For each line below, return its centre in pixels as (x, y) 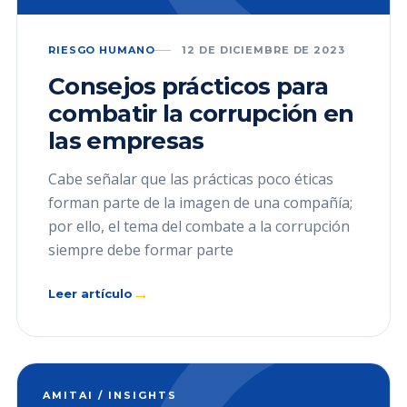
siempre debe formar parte (141, 250)
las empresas (126, 141)
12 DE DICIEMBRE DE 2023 (263, 50)
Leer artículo (90, 293)
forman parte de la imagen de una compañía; (200, 203)
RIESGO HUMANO (102, 50)
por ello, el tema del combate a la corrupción (199, 226)
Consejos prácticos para (188, 86)
